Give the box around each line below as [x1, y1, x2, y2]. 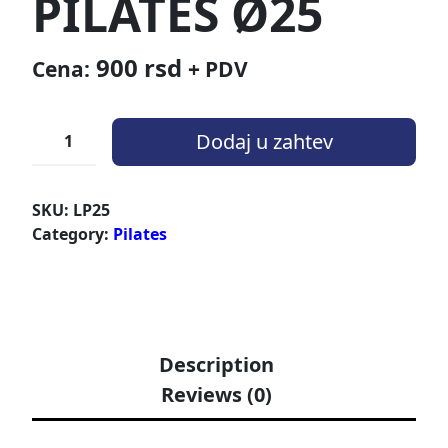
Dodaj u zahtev [195, 127, 333, 155]
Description [158, 350, 274, 378]
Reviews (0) [160, 380, 272, 408]
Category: [32, 222, 113, 245]
